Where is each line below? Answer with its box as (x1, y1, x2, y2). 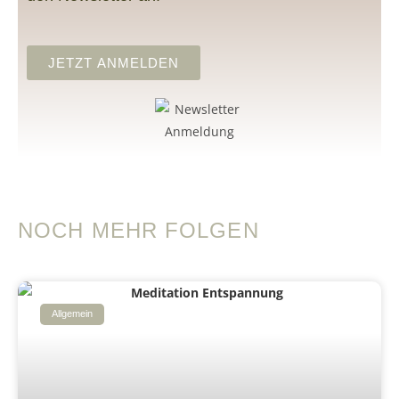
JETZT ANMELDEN (48, 54, 180, 70)
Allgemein (52, 308, 94, 320)
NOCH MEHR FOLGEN (18, 217, 259, 242)
